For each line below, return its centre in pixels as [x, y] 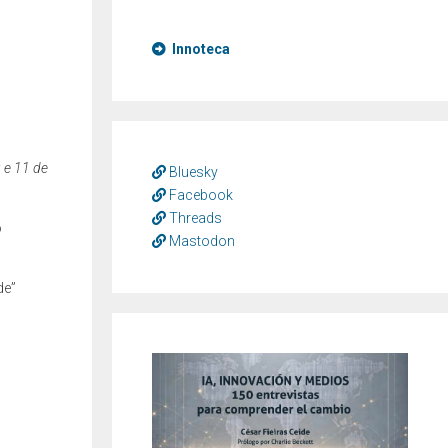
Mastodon [200, 240]
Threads [194, 217]
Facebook [199, 194]
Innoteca [198, 48]
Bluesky [192, 171]
